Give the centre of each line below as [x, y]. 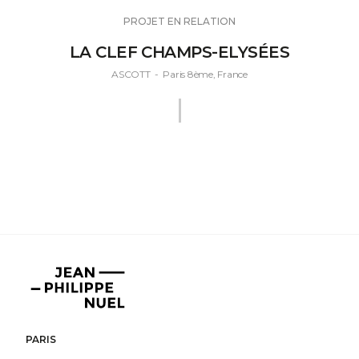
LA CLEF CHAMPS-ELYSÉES [179, 52]
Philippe [56, 294]
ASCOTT [131, 74]
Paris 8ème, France [205, 74]
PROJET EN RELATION [179, 21]
